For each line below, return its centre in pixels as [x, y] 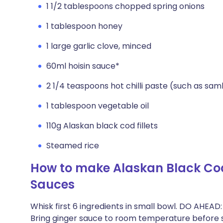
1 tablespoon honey [84, 26]
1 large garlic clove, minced [99, 46]
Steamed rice [73, 146]
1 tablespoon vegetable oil [98, 106]
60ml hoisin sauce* [83, 66]
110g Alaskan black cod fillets [102, 126]
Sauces [53, 184]
